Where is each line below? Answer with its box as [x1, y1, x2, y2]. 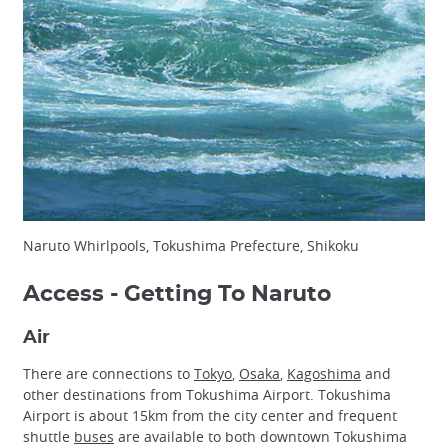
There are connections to [23, 363, 194, 383]
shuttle [23, 426, 74, 446]
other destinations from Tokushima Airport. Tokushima [23, 384, 391, 404]
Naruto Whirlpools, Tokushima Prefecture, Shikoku [23, 235, 359, 255]
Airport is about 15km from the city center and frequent [23, 405, 397, 425]
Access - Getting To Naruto [23, 282, 331, 305]
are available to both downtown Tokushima [114, 426, 407, 446]
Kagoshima [287, 363, 361, 383]
